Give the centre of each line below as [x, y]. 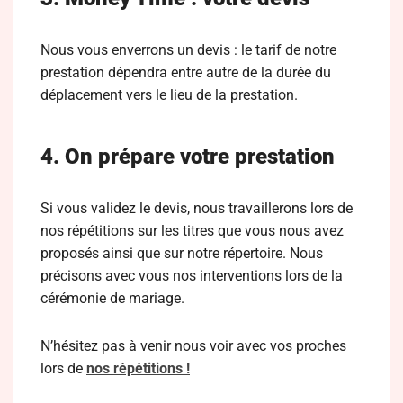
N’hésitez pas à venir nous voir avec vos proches [193, 346]
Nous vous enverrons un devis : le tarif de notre [188, 50]
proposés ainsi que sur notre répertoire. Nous [182, 253]
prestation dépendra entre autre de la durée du [186, 72]
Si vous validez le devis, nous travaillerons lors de [197, 208]
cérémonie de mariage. [112, 298]
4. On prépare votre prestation [188, 157]
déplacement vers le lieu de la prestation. [169, 95]
